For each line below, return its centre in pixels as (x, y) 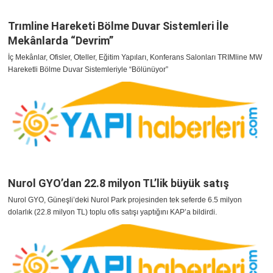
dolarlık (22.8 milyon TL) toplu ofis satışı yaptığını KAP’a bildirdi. (112, 212)
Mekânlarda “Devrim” (61, 41)
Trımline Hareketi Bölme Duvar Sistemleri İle (118, 26)
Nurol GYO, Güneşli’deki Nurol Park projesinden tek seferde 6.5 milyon (125, 200)
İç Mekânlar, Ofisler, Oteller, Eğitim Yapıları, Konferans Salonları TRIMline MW (135, 58)
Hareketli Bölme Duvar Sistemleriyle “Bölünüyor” (88, 70)
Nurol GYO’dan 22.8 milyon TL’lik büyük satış (119, 183)
